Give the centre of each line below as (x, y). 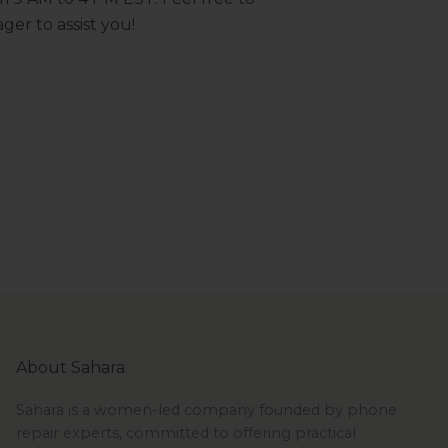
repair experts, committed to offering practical (185, 433)
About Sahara (70, 368)
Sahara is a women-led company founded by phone (206, 410)
